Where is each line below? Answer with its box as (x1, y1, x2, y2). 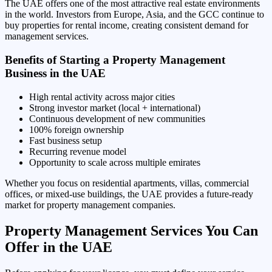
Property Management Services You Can (5, 222, 258, 239)
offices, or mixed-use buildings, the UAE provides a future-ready (5, 188, 253, 199)
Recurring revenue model (29, 146, 126, 157)
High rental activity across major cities (29, 91, 175, 102)
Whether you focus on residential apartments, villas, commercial (5, 177, 249, 188)
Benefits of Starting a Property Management (5, 53, 225, 66)
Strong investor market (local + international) (29, 102, 200, 113)
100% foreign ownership (29, 124, 124, 135)
